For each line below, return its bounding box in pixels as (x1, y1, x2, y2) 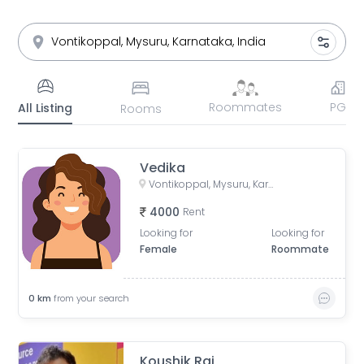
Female (140, 242, 178, 256)
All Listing (18, 100, 73, 116)
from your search (54, 292, 130, 305)
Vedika (140, 158, 186, 177)
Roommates (209, 99, 283, 115)
